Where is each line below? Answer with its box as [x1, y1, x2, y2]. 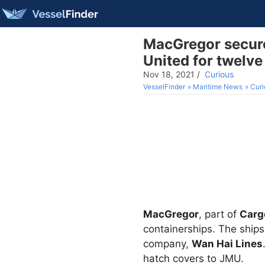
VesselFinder [143, 82, 185, 91]
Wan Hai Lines [192, 238, 263, 250]
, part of [199, 208, 240, 220]
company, [143, 238, 192, 250]
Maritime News [193, 82, 243, 91]
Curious [205, 69, 234, 79]
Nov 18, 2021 [143, 69, 195, 79]
